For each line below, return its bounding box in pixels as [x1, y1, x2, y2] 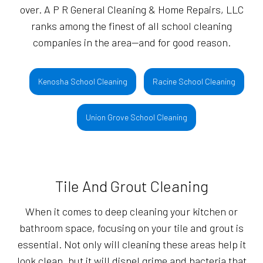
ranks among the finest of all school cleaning [31, 19, 232, 33]
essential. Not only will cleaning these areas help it [17, 238, 246, 251]
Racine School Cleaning [152, 76, 235, 87]
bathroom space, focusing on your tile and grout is [19, 221, 244, 235]
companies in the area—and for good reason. [32, 36, 231, 49]
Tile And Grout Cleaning [55, 177, 208, 195]
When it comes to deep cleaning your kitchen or [25, 205, 238, 218]
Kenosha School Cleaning [38, 76, 127, 87]
